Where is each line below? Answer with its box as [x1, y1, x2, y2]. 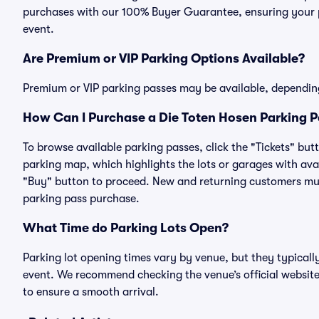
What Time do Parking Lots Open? [23, 221, 229, 235]
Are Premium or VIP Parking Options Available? [23, 51, 305, 66]
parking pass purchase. [23, 192, 140, 205]
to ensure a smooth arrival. [23, 286, 159, 298]
